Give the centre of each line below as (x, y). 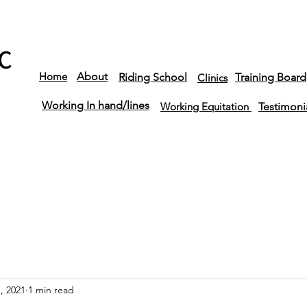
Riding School (153, 77)
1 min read (51, 290)
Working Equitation (206, 107)
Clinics (212, 78)
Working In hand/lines (96, 105)
